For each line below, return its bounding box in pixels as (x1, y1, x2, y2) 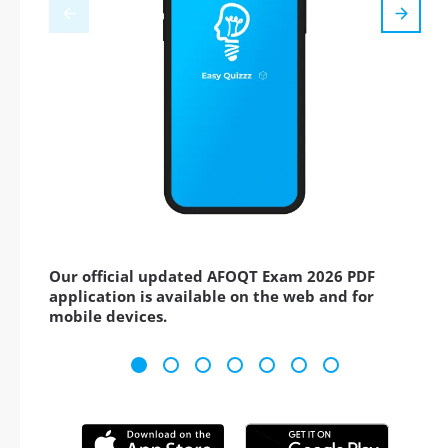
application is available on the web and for (49, 286, 374, 307)
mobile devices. (49, 306, 167, 327)
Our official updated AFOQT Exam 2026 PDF (49, 266, 375, 287)
